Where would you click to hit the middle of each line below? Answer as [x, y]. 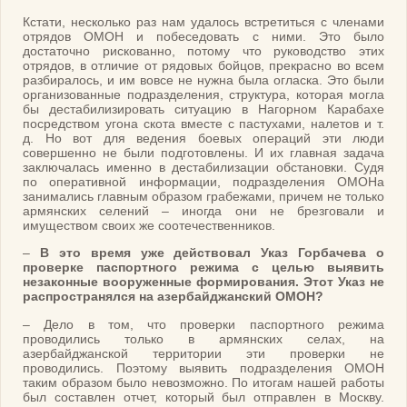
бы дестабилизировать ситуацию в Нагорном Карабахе [203, 109]
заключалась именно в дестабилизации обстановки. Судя [203, 167]
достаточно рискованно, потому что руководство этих [203, 50]
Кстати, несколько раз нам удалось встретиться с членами [203, 21]
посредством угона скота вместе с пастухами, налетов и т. [203, 123]
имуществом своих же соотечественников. [149, 225]
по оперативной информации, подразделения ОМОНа [203, 181]
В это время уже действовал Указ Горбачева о [212, 253]
